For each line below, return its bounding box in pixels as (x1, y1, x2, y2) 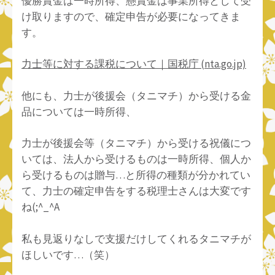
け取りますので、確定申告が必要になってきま (21, 9, 241, 23)
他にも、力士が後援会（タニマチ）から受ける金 (21, 88, 251, 103)
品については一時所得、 (21, 104, 136, 118)
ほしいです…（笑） (21, 247, 115, 261)
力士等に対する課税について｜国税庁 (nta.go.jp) (21, 57, 246, 71)
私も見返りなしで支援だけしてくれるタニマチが (21, 231, 251, 246)
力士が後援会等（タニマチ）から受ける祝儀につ (21, 136, 251, 150)
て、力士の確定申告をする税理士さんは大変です (21, 184, 251, 198)
